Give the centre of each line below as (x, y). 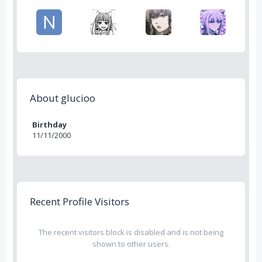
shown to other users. (131, 244)
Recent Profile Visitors (80, 201)
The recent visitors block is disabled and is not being (131, 232)
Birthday (49, 125)
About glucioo (63, 98)
